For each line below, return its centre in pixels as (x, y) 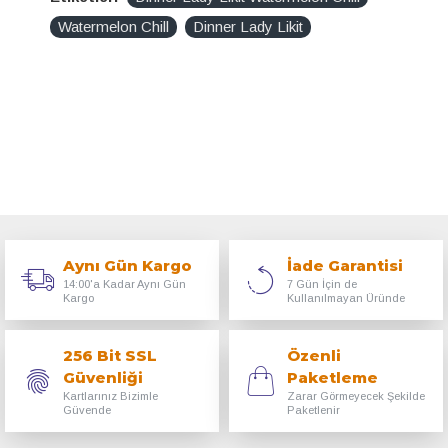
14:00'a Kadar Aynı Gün (124, 284)
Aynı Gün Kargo (127, 265)
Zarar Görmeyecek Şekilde (355, 396)
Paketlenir (313, 410)
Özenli (313, 355)
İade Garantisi (344, 265)
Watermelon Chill (113, 26)
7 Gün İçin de (321, 284)
